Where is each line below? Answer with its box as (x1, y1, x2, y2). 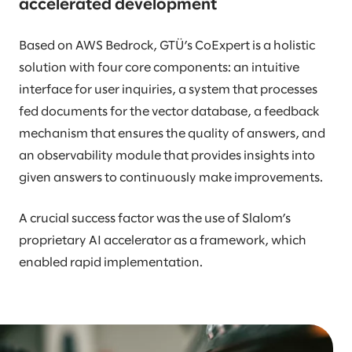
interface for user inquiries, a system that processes (19, 84, 317, 97)
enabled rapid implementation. (19, 257, 205, 269)
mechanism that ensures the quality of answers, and (19, 128, 325, 141)
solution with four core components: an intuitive (19, 62, 299, 75)
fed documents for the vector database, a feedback (19, 106, 319, 119)
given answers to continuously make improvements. (19, 172, 325, 185)
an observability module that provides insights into (19, 150, 315, 163)
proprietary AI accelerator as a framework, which (19, 235, 306, 247)
